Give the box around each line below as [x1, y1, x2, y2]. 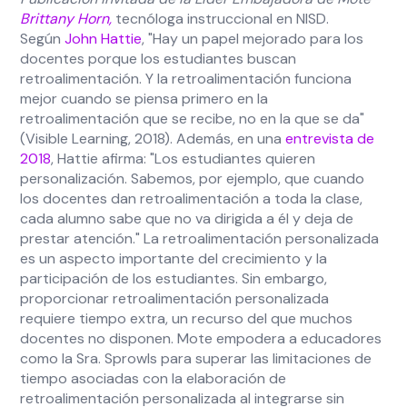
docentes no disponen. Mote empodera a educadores [20, 329, 382, 348]
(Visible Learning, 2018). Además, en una [20, 129, 286, 148]
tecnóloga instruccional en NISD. [115, 9, 330, 28]
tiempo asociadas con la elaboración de [20, 369, 287, 388]
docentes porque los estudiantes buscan [20, 49, 297, 68]
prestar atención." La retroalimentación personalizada [20, 229, 380, 248]
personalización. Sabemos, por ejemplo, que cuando [20, 169, 365, 188]
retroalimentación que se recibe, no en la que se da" [20, 109, 365, 128]
